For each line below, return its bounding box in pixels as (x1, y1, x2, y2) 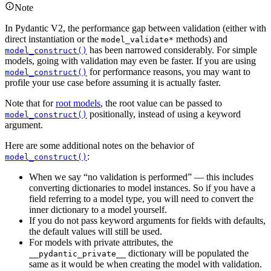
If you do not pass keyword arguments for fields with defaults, (29, 215, 266, 226)
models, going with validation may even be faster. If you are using (5, 56, 256, 67)
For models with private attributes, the (29, 237, 173, 248)
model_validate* (101, 35, 174, 45)
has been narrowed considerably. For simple (87, 45, 257, 56)
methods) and (174, 34, 227, 45)
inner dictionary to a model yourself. (29, 204, 167, 215)
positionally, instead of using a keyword (87, 109, 241, 120)
